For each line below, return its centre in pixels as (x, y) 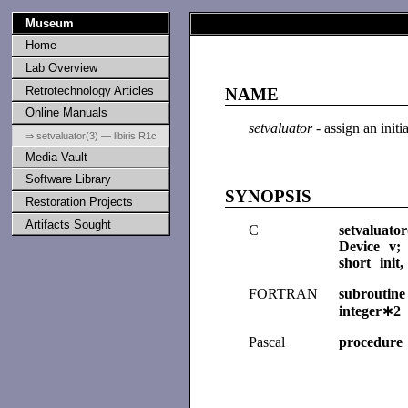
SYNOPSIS (269, 196)
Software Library (68, 179)
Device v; (370, 246)
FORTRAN (283, 293)
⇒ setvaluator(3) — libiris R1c (91, 135)
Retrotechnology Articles (89, 90)
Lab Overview (61, 67)
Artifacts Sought (68, 224)
